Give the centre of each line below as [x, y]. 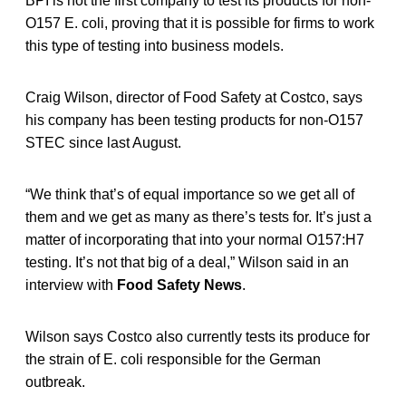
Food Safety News [178, 285]
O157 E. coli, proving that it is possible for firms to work [200, 23]
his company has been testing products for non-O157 [194, 120]
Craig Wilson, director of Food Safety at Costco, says [194, 97]
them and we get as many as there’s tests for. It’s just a [198, 217]
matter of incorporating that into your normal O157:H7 [195, 239]
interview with [69, 285]
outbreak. [55, 382]
